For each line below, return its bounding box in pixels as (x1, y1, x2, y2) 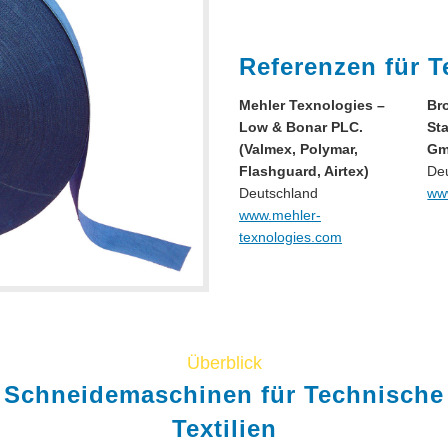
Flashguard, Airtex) (239, 162, 369, 179)
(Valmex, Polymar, (239, 140, 358, 157)
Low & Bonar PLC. (239, 118, 363, 135)
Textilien (171, 414, 277, 442)
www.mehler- (239, 206, 321, 223)
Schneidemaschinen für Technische (4, 380, 444, 408)
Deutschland (239, 184, 318, 201)
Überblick (186, 352, 262, 373)
